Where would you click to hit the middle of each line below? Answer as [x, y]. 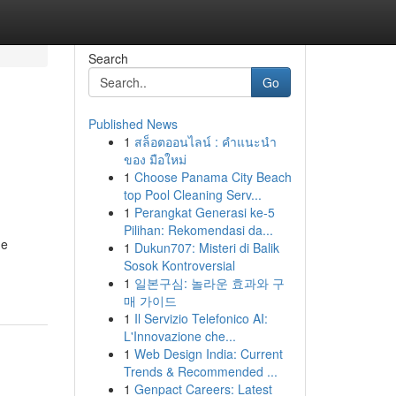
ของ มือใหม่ [155, 159]
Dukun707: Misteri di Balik [206, 247]
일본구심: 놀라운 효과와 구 [209, 283]
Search [108, 58]
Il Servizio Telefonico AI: [201, 318]
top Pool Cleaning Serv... [192, 194]
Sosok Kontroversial [179, 265]
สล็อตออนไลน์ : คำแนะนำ [205, 141]
